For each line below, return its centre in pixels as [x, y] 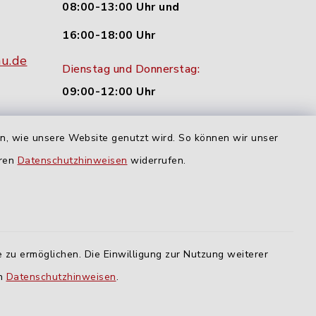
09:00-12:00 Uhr [109, 92]
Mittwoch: [90, 126]
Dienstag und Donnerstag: [131, 69]
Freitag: [82, 182]
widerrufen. [157, 160]
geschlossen [99, 205]
